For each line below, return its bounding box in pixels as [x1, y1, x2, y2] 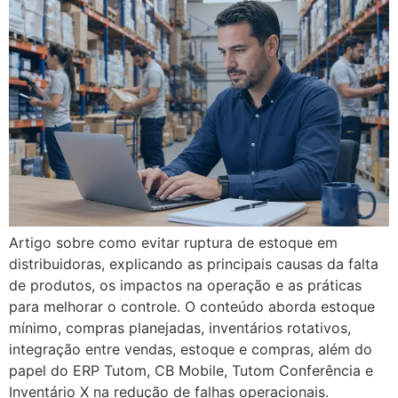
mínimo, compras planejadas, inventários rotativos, [9, 319, 351, 337]
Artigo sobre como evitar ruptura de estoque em [9, 234, 338, 251]
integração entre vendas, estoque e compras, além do [9, 340, 372, 358]
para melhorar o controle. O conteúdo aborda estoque [9, 298, 375, 315]
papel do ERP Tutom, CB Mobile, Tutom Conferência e [9, 362, 373, 379]
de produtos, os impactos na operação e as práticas [9, 276, 362, 294]
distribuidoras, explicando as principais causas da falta [9, 255, 378, 273]
